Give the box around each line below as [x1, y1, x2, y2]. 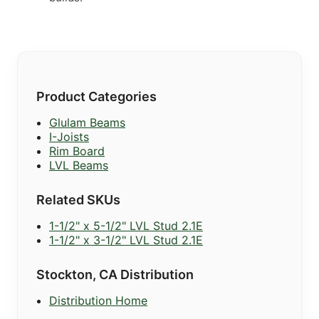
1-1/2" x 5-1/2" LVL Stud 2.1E [49, 219, 203, 234]
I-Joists [49, 130, 89, 145]
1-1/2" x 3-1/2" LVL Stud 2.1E [49, 233, 203, 248]
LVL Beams [49, 158, 108, 173]
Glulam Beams [49, 115, 125, 130]
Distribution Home [49, 293, 147, 308]
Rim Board [49, 144, 105, 159]
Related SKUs [36, 192, 120, 208]
